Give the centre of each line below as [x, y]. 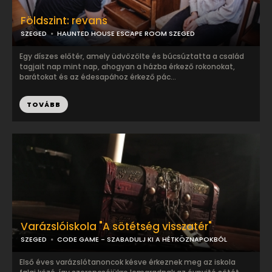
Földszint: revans [64, 21]
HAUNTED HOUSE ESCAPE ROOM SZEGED [126, 33]
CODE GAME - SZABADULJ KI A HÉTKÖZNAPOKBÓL [142, 239]
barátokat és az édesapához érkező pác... [98, 77]
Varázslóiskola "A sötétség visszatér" [116, 226]
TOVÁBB [44, 104]
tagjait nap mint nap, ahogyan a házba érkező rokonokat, [127, 66]
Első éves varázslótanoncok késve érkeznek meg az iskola [127, 262]
